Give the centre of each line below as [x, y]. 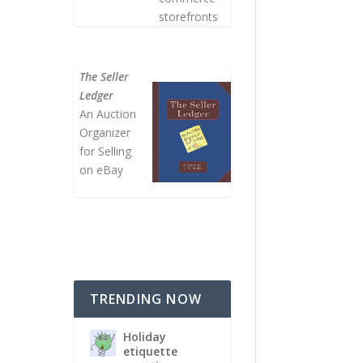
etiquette [150, 351]
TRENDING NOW [145, 299]
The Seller [105, 77]
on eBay [102, 170]
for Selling [106, 151]
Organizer [105, 132]
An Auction [108, 114]
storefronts [188, 16]
